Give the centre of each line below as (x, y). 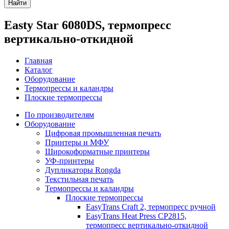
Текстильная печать (79, 179)
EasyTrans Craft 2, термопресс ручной (151, 207)
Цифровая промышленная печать (103, 133)
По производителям (59, 114)
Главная (38, 60)
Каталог (39, 70)
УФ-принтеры (70, 161)
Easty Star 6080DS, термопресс (88, 25)
